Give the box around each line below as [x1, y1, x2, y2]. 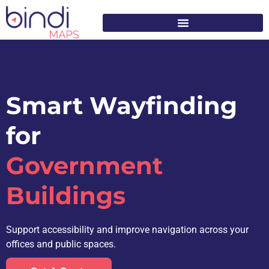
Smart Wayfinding [6, 90, 237, 120]
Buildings [6, 180, 125, 210]
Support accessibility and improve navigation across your [6, 223, 249, 235]
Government [6, 150, 163, 180]
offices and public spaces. [6, 238, 116, 250]
